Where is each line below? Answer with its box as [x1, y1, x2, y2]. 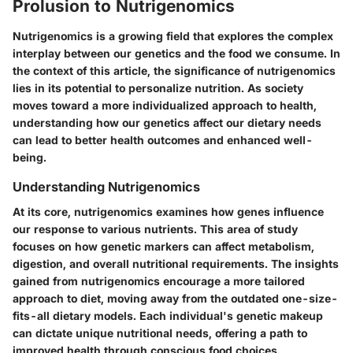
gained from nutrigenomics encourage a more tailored [13, 273, 305, 288]
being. [13, 150, 46, 164]
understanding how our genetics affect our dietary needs [13, 115, 321, 129]
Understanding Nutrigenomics [13, 178, 200, 195]
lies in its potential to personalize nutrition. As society [13, 80, 303, 95]
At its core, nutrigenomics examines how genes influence [13, 204, 324, 218]
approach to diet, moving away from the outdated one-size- [13, 291, 338, 305]
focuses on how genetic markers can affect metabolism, [13, 239, 314, 253]
